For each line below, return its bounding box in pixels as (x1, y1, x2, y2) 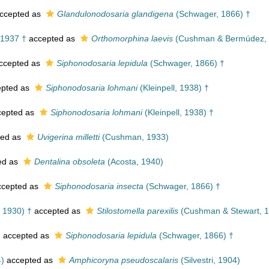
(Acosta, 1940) (105, 157, 163, 166)
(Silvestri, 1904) (178, 255, 240, 265)
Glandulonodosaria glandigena (57, 9, 174, 19)
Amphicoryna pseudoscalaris (69, 255, 178, 265)
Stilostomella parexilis (97, 206, 178, 216)
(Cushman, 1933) (100, 132, 169, 142)
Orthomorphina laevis (91, 34, 173, 43)
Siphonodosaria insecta (55, 181, 144, 191)
